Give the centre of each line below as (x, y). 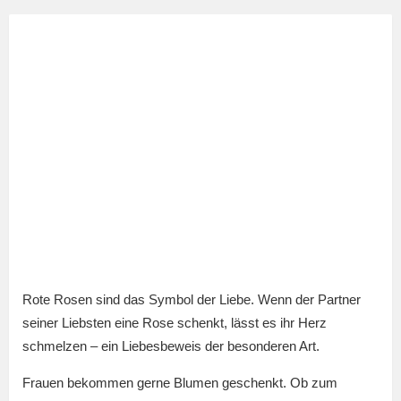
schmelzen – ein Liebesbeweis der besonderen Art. (171, 346)
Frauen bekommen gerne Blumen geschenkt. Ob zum (180, 383)
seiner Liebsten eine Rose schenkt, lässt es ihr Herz (175, 323)
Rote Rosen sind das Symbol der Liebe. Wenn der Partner (192, 300)
